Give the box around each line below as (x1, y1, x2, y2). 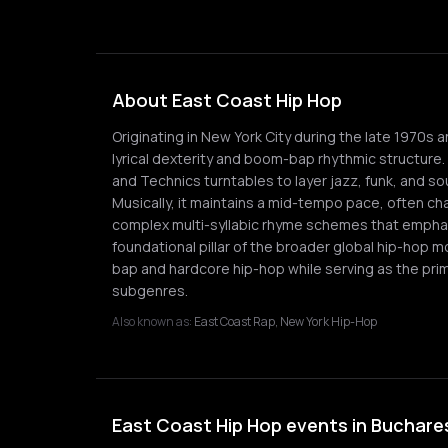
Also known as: (112, 313, 192, 330)
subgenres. (112, 281, 188, 300)
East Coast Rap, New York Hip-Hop (194, 313, 377, 330)
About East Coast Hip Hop (112, 88, 342, 112)
